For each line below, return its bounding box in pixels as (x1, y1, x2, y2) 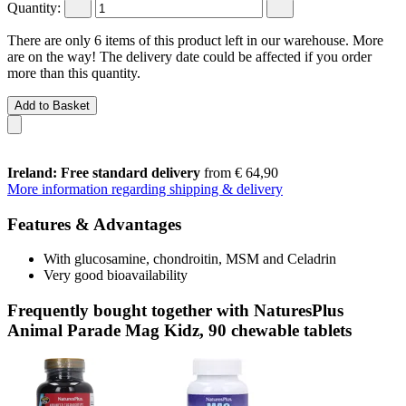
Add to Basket (14, 98, 90, 112)
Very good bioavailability (43, 267, 188, 284)
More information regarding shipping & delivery (7, 180, 283, 197)
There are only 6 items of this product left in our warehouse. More (7, 32, 383, 48)
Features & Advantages (7, 214, 181, 234)
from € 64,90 (200, 164, 278, 180)
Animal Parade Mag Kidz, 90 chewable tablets (7, 320, 352, 340)
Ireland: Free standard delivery (7, 164, 200, 180)
